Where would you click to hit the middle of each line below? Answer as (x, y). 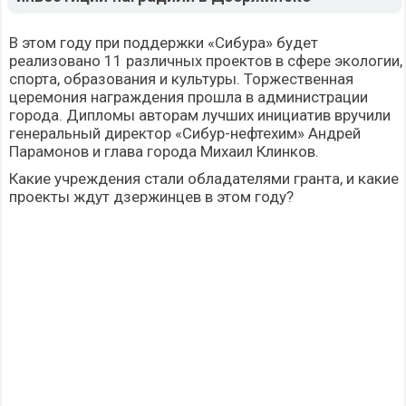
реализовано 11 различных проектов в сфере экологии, (206, 61)
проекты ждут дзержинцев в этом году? (151, 197)
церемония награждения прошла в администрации (188, 97)
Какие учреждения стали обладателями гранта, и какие (204, 179)
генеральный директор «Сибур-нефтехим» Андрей (185, 134)
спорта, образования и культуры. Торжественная (181, 79)
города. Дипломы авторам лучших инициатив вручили (200, 116)
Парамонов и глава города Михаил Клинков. (164, 152)
